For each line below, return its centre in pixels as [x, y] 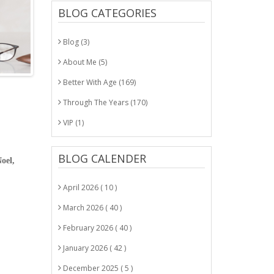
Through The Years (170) [104, 102]
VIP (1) [72, 123]
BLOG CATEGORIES [107, 13]
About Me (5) [84, 62]
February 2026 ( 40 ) [96, 228]
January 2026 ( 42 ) [93, 248]
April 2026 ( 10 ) [89, 187]
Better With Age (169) [98, 82]
